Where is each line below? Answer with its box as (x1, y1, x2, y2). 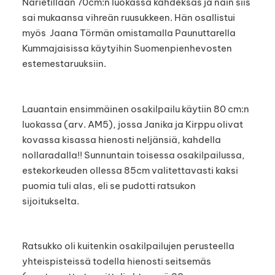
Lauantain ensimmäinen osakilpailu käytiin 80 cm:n (21, 103, 249, 115)
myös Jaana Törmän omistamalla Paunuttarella (21, 27, 236, 39)
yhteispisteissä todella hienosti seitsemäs (21, 255, 211, 268)
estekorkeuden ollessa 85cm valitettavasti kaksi (21, 164, 238, 176)
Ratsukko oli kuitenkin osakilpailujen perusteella (21, 240, 234, 252)
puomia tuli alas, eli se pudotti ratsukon (21, 179, 196, 192)
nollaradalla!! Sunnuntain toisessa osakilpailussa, (21, 149, 245, 161)
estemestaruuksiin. (21, 58, 106, 70)
